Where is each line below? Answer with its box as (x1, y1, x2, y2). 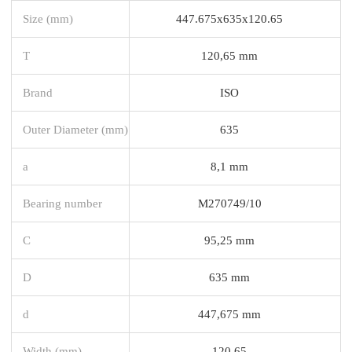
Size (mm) (23, 11, 73, 25)
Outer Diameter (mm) (23, 122, 128, 136)
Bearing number (23, 196, 102, 210)
